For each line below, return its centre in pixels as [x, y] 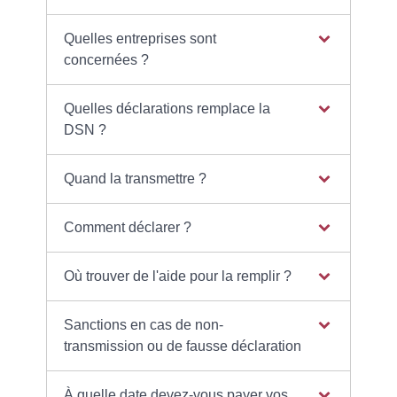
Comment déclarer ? [127, 227]
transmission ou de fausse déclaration [182, 346]
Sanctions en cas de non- [143, 324]
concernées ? [106, 59]
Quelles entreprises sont [140, 38]
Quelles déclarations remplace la [167, 108]
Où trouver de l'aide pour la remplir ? [177, 276]
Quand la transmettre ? [135, 178]
